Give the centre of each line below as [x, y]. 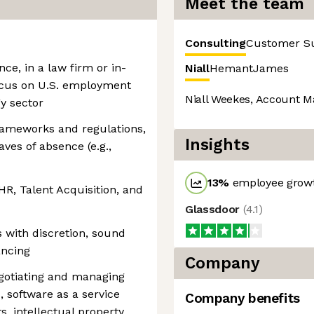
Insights [217, 145]
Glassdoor [214, 209]
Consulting [216, 43]
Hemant [231, 68]
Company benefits [243, 298]
